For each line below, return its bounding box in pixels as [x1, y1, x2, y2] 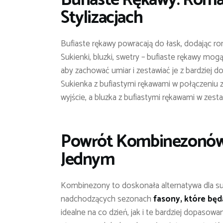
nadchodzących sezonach [61, 192, 153, 206]
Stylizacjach [61, 3, 143, 32]
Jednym [61, 145, 114, 174]
